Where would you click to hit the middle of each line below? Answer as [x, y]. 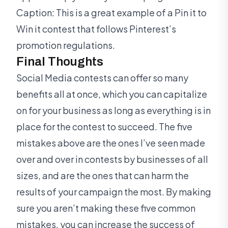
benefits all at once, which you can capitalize [112, 94]
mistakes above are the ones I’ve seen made [111, 143]
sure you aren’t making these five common [106, 208]
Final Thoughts [60, 62]
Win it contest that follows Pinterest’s [96, 29]
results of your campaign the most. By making [114, 192]
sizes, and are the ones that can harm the [103, 176]
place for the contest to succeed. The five [104, 127]
